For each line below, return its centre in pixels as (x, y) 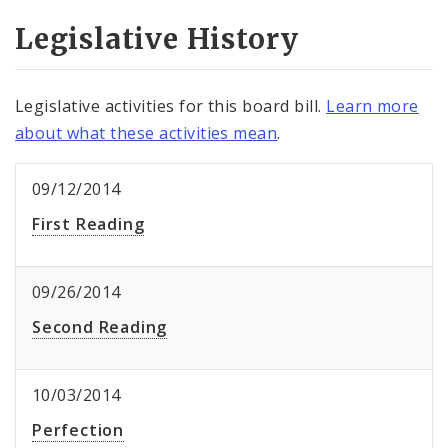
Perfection (78, 430)
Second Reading (100, 327)
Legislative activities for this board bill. (171, 106)
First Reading (88, 224)
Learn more (372, 106)
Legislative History (157, 39)
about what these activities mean (146, 133)
